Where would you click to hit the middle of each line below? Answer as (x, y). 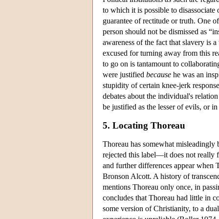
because (159, 74)
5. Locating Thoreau (144, 125)
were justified (124, 74)
